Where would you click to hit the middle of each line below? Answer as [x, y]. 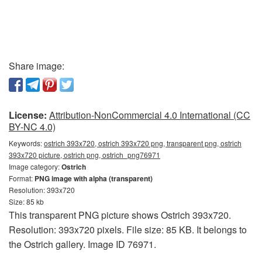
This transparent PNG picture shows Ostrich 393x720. [120, 215]
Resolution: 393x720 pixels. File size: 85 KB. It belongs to [128, 229]
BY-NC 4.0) [32, 126]
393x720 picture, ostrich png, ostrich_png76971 [85, 154]
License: [28, 115]
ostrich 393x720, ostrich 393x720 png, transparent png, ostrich [143, 143]
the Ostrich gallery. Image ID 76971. [82, 244]
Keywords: [26, 143]
